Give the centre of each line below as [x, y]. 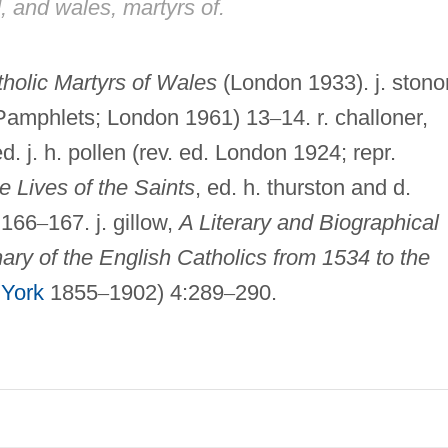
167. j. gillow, [113, 222]
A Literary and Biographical [308, 222]
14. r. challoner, [354, 117]
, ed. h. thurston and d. [302, 187]
